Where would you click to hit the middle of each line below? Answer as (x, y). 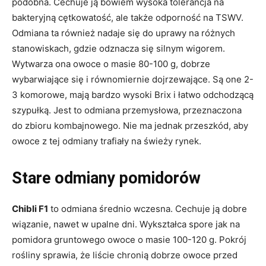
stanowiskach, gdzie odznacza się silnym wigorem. (118, 49)
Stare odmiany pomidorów (106, 178)
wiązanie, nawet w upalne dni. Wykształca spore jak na (126, 224)
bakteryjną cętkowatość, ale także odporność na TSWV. (128, 18)
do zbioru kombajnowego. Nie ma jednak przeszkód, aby (130, 126)
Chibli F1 (30, 209)
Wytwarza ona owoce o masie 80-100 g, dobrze (111, 64)
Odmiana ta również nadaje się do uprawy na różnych (123, 33)
